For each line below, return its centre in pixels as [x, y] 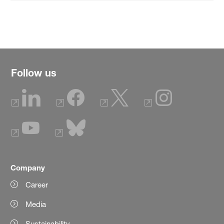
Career [37, 184]
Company [28, 167]
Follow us [34, 72]
